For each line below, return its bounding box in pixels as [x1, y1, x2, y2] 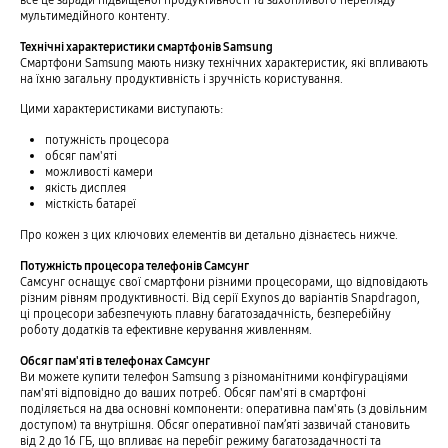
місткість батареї [44, 196, 136, 212]
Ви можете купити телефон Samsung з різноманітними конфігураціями [19, 369, 408, 385]
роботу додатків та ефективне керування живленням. [19, 322, 312, 338]
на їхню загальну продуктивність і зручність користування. [19, 70, 343, 86]
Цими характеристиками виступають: [19, 101, 223, 117]
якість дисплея [44, 180, 126, 196]
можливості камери [44, 164, 153, 180]
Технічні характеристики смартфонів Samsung [19, 38, 273, 54]
